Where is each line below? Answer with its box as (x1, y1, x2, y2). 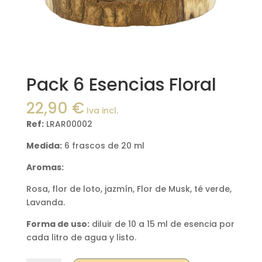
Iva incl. (86, 105, 118, 117)
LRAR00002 (43, 118, 92, 130)
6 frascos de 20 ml (61, 140, 144, 152)
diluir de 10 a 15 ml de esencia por (89, 218, 235, 230)
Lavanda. (26, 196, 65, 209)
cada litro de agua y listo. (26, 232, 136, 244)
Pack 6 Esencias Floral (26, 73, 216, 98)
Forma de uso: (26, 218, 89, 230)
